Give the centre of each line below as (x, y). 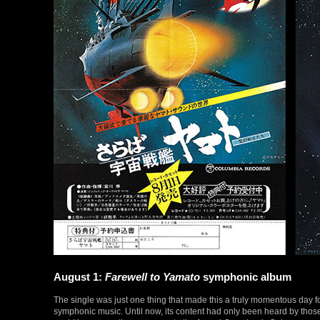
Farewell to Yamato (152, 277)
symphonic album (246, 277)
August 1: (79, 277)
